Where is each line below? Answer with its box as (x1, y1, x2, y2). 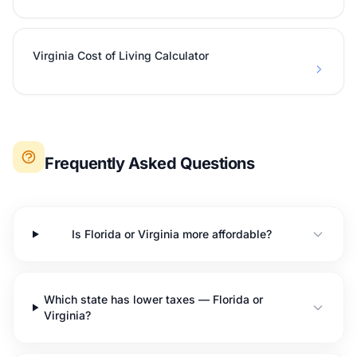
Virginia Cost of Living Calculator (33, 49, 209, 62)
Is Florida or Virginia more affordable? (71, 227, 272, 241)
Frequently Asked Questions (45, 154, 254, 173)
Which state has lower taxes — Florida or (44, 292, 264, 306)
